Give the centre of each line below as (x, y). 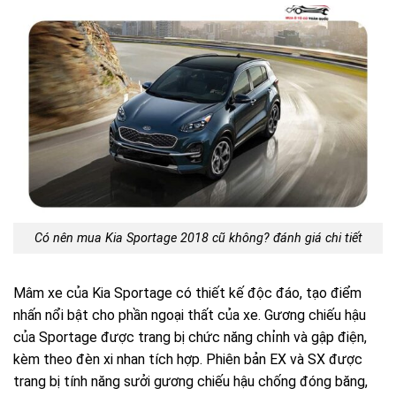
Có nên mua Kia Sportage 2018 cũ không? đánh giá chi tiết (198, 238)
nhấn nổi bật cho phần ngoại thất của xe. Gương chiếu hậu (190, 315)
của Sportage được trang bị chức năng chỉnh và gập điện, (190, 337)
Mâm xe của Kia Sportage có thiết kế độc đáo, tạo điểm (187, 293)
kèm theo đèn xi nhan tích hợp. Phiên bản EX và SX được (188, 359)
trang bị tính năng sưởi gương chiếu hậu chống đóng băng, (190, 381)
